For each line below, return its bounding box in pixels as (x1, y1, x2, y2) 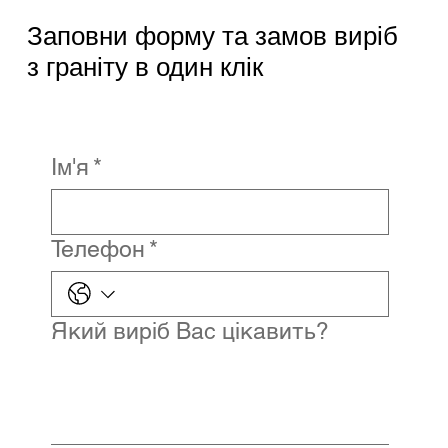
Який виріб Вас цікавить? (50, 318, 329, 345)
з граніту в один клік (26, 50, 263, 82)
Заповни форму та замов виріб (26, 19, 398, 51)
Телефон (50, 236, 145, 263)
